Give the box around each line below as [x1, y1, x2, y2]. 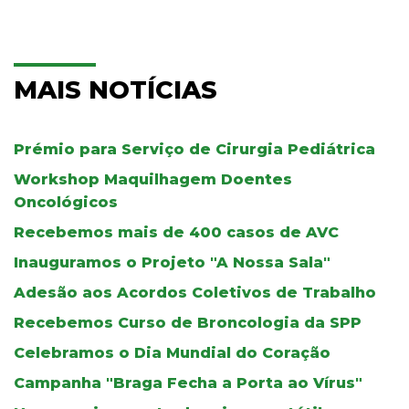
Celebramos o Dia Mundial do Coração [14, 343, 330, 362]
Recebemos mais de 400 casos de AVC [14, 223, 339, 241]
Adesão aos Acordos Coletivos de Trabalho [14, 283, 376, 301]
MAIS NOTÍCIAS [14, 74, 217, 105]
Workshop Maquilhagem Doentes [14, 170, 292, 188]
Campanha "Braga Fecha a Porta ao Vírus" [14, 373, 362, 392]
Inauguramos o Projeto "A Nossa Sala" [14, 253, 330, 271]
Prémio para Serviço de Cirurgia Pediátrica [14, 140, 375, 158]
